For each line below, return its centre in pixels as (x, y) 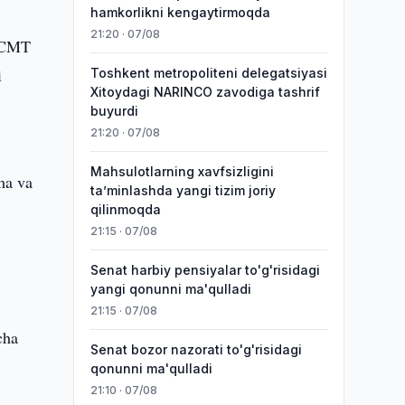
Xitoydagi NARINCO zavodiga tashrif (205, 92)
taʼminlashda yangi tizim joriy (183, 190)
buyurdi (114, 111)
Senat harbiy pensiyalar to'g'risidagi (205, 270)
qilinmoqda (125, 209)
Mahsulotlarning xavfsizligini (182, 171)
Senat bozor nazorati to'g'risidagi (196, 349)
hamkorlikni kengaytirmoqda (180, 12)
